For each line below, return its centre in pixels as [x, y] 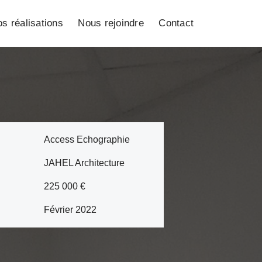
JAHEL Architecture [85, 163]
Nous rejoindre [111, 23]
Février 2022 [70, 210]
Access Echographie [87, 139]
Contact [176, 23]
